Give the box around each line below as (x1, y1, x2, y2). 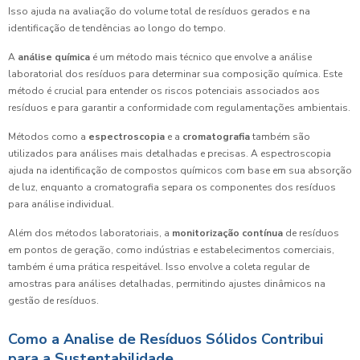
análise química (18, 51, 90, 64)
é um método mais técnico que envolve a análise (90, 51, 312, 64)
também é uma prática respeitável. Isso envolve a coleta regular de (8, 260, 309, 274)
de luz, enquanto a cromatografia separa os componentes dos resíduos (8, 181, 336, 194)
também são (250, 130, 310, 144)
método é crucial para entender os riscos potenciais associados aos (8, 84, 320, 98)
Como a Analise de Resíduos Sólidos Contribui (8, 329, 323, 350)
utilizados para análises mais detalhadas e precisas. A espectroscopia (8, 147, 331, 161)
